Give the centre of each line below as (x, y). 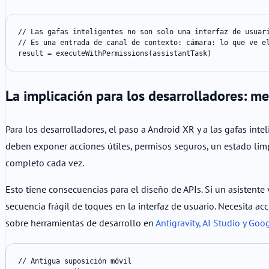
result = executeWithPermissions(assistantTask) (115, 54)
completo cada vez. (45, 163)
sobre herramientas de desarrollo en (80, 223)
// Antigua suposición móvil (75, 261)
